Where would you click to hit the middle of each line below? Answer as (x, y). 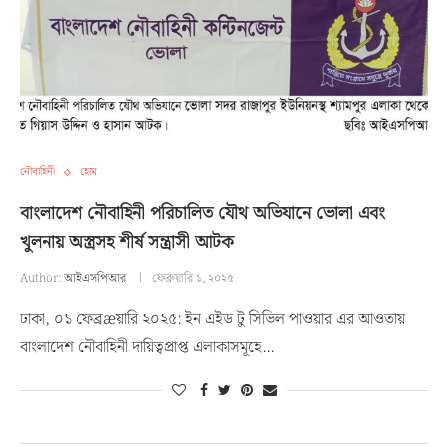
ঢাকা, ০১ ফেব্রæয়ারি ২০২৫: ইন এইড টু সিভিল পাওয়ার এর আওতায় (212, 319)
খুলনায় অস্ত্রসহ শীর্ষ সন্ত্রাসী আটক (127, 242)
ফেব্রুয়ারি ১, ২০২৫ (193, 278)
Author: (42, 278)
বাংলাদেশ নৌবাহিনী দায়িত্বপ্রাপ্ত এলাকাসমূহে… (147, 347)
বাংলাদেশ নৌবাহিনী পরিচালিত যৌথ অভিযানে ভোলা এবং (202, 213)
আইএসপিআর (95, 278)
